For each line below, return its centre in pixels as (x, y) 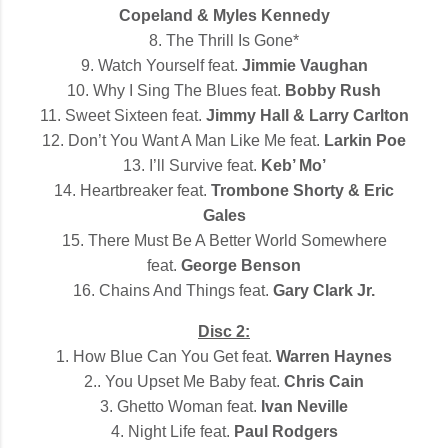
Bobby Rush (333, 90)
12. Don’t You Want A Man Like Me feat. (183, 140)
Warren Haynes (334, 356)
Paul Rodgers (285, 431)
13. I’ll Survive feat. (191, 165)
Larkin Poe (365, 140)
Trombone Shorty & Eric (302, 190)
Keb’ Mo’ (293, 165)
